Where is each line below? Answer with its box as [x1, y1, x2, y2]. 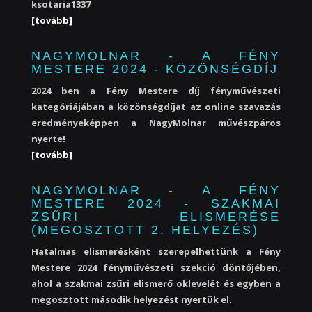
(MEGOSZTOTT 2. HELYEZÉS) [31, 223, 259, 237]
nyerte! [31, 132, 65, 145]
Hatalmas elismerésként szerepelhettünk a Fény [31, 245, 281, 258]
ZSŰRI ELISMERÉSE [31, 210, 281, 224]
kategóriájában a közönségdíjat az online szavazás [31, 100, 281, 113]
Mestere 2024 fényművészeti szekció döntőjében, [31, 261, 281, 274]
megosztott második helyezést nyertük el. [31, 293, 232, 306]
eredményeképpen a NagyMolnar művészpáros [31, 116, 281, 129]
